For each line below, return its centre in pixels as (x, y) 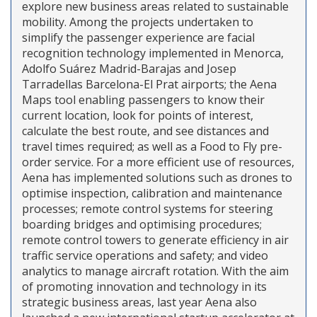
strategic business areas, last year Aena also (139, 302)
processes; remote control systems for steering (148, 208)
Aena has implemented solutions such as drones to (157, 177)
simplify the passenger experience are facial (138, 37)
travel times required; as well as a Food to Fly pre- (152, 146)
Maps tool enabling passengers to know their (143, 99)
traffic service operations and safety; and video (145, 255)
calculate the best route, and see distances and (145, 131)
